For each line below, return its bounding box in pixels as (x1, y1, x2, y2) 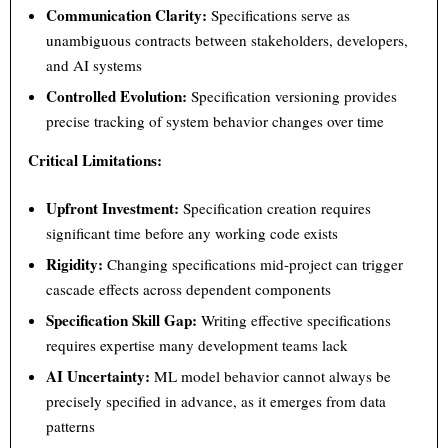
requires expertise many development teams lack (46, 335, 349, 356)
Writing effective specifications (197, 310, 392, 331)
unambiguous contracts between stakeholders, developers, (46, 30, 409, 51)
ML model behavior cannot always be (150, 366, 392, 387)
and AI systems (46, 55, 143, 76)
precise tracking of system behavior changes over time (46, 111, 385, 132)
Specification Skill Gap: (46, 309, 198, 332)
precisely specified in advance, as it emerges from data (46, 391, 387, 412)
